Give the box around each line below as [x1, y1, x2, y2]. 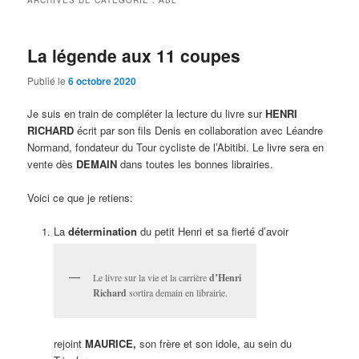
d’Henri [208, 271, 241, 285]
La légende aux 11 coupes [27, 43, 241, 68]
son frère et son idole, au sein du [135, 335, 292, 351]
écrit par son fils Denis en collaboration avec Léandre [74, 122, 324, 138]
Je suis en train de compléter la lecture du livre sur [27, 105, 266, 121]
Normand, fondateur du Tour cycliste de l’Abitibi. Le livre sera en [27, 139, 325, 155]
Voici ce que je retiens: [27, 190, 134, 206]
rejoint [53, 335, 85, 351]
